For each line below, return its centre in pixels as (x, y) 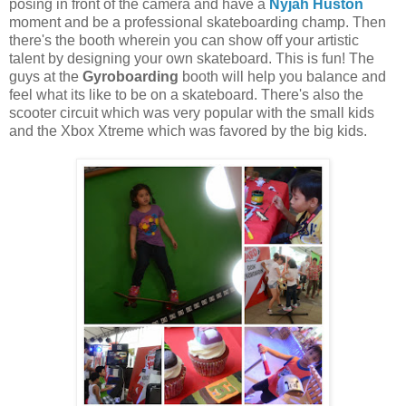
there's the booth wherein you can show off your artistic (184, 40)
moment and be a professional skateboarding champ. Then (198, 22)
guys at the (46, 76)
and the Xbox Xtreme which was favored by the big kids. (188, 130)
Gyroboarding (130, 76)
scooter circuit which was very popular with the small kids (192, 112)
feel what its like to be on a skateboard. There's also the (186, 94)
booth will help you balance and (282, 76)
